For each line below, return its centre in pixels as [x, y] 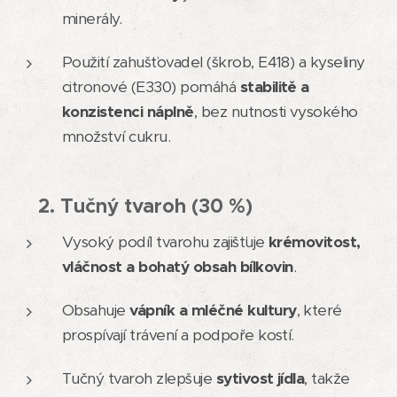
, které [319, 310]
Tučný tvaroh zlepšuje [139, 378]
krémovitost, [315, 241]
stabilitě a [274, 86]
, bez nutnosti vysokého [276, 111]
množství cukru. [117, 136]
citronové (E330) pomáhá [151, 86]
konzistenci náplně [128, 111]
